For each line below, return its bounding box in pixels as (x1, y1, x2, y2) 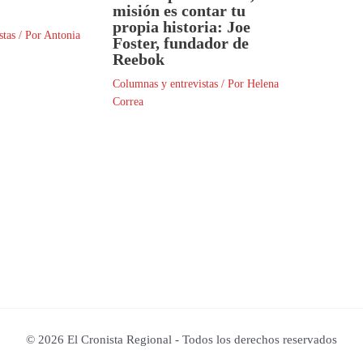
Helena (247, 77, 279, 90)
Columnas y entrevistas (113, 77, 218, 90)
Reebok (113, 49, 164, 68)
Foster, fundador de (113, 33, 249, 52)
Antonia (44, 28, 80, 41)
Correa (113, 95, 143, 108)
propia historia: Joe (113, 17, 250, 36)
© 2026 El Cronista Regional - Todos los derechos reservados (26, 333, 337, 346)
